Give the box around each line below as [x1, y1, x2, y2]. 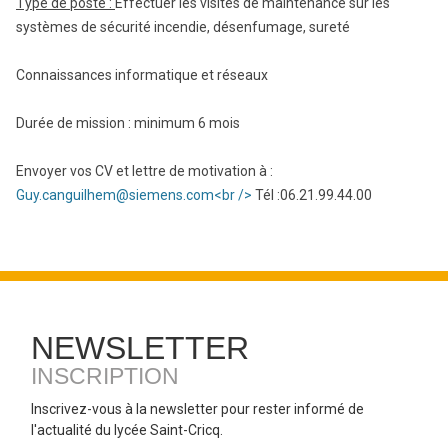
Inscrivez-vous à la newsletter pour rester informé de [31, 401, 364, 417]
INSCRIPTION [31, 363, 179, 389]
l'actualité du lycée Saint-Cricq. [31, 422, 223, 438]
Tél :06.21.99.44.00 [255, 187, 372, 203]
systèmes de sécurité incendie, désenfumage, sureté [16, 19, 350, 35]
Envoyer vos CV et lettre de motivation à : [16, 163, 273, 179]
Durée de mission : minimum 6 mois [16, 115, 240, 131]
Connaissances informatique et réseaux [16, 67, 268, 83]
